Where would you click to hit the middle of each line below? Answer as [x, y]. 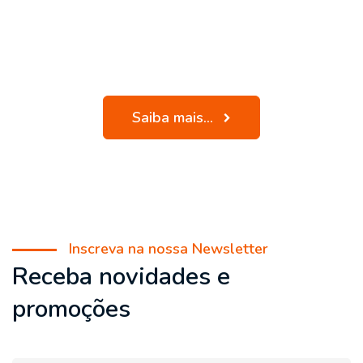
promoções [71, 309]
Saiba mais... [175, 117]
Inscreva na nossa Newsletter [169, 248]
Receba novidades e [121, 276]
